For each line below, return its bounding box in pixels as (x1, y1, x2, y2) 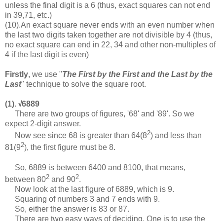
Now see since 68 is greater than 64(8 (5, 131, 147, 140)
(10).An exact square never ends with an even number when (5, 21, 215, 29)
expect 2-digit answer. (5, 119, 81, 128)
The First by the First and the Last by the (62, 70, 213, 78)
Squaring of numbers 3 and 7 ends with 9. (5, 194, 160, 203)
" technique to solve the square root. (21, 80, 146, 88)
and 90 (49, 175, 75, 184)
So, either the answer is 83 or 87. (5, 204, 129, 213)
